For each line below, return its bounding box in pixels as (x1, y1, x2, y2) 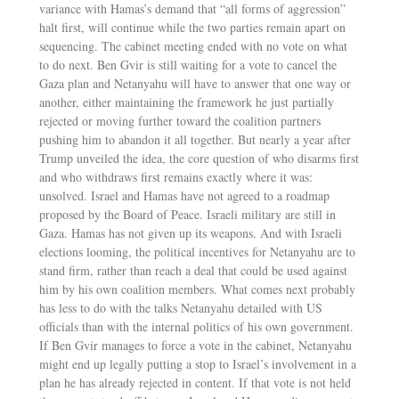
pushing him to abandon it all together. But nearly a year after (38, 131, 351, 149)
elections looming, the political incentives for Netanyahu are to (38, 243, 355, 261)
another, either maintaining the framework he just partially (38, 94, 334, 111)
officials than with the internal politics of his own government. (38, 318, 354, 336)
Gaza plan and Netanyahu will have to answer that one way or (38, 75, 351, 93)
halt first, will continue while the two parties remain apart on (38, 19, 346, 37)
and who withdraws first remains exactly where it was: (38, 168, 313, 186)
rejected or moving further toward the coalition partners (38, 112, 321, 130)
